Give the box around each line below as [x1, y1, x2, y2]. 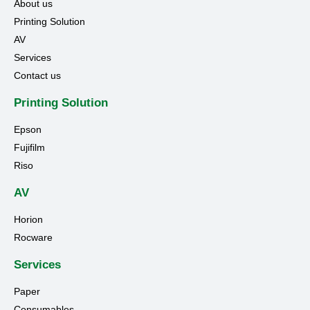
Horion [14, 214, 43, 226]
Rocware [14, 232, 53, 244]
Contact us [14, 70, 61, 82]
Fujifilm [14, 142, 45, 154]
